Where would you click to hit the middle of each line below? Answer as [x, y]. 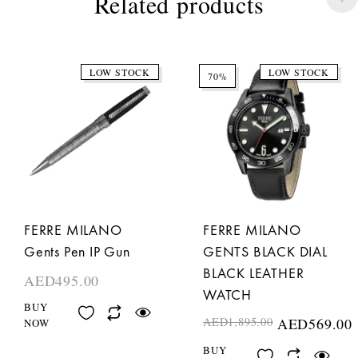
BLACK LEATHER [254, 273]
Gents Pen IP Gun [77, 252]
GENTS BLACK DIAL [265, 252]
